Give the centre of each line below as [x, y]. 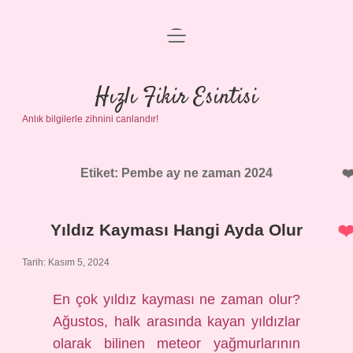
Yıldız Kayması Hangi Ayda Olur [176, 230]
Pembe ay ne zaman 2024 [197, 173]
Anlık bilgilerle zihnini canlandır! [90, 119]
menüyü [189, 34]
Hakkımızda [176, 159]
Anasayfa [176, 45]
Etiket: [101, 173]
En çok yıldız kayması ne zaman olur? [176, 299]
